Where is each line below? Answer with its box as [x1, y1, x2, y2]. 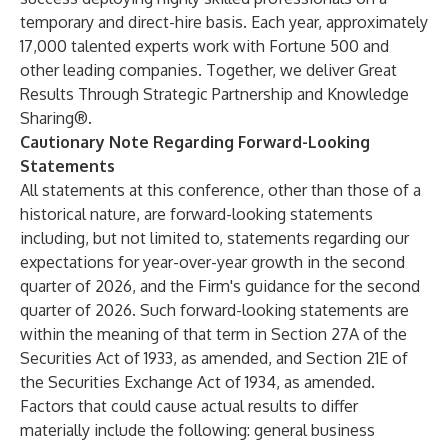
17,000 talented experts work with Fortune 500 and [20, 36, 389, 56]
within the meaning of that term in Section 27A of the [20, 324, 407, 344]
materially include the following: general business [20, 420, 375, 440]
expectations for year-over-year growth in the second [20, 252, 405, 272]
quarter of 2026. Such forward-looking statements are [20, 300, 409, 320]
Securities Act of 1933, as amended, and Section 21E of [20, 348, 408, 368]
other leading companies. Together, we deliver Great [20, 60, 397, 80]
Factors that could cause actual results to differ [20, 396, 358, 416]
